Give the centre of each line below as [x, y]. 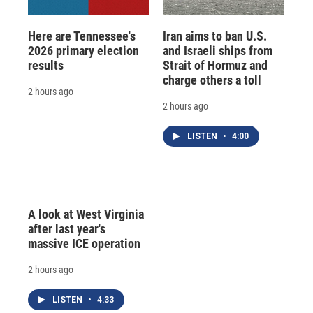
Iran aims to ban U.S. [214, 36]
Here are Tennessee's [82, 36]
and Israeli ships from [217, 50]
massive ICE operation [84, 243]
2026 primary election [83, 50]
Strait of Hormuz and [215, 65]
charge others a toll [212, 80]
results [46, 65]
